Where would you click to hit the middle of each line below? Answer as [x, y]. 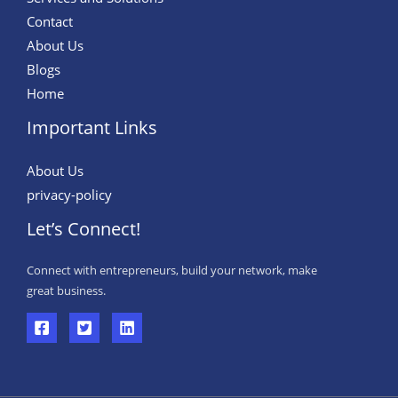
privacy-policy [69, 195]
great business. [66, 291]
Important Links [92, 128]
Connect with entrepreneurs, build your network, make [172, 271]
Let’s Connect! [84, 229]
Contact [50, 22]
